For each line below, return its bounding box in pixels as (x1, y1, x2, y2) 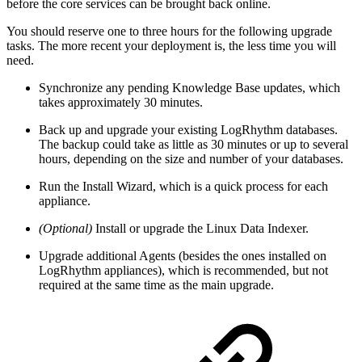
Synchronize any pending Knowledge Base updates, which (39, 80, 340, 95)
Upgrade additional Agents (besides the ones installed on (39, 248, 326, 263)
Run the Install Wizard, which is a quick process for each (39, 179, 328, 193)
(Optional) (39, 221, 92, 235)
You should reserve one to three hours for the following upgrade (6, 23, 332, 38)
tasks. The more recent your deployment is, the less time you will (6, 38, 336, 53)
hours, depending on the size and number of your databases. (39, 151, 343, 166)
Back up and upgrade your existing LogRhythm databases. (39, 122, 338, 137)
